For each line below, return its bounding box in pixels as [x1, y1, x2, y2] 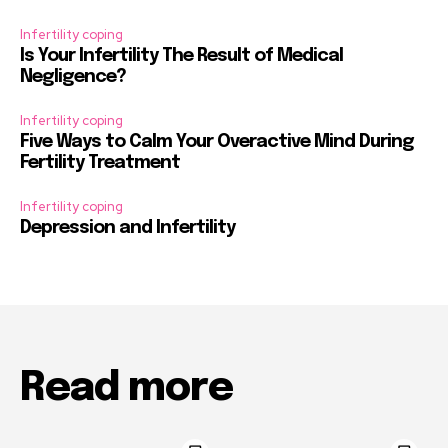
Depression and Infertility [20, 219, 235, 238]
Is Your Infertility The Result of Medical [20, 47, 343, 66]
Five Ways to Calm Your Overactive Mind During [20, 133, 414, 152]
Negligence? [20, 68, 126, 87]
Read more [20, 368, 233, 410]
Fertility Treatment [20, 154, 180, 173]
